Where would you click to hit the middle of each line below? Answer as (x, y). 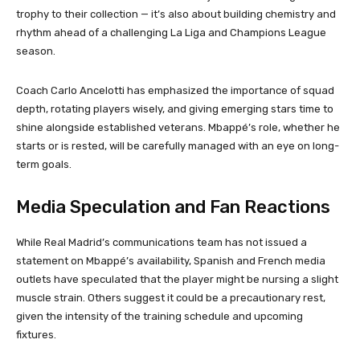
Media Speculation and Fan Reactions (173, 207)
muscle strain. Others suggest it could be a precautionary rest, (171, 298)
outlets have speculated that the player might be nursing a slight (177, 280)
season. (36, 51)
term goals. (44, 165)
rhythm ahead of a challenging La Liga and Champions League (171, 33)
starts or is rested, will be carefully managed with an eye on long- (178, 146)
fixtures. (36, 335)
